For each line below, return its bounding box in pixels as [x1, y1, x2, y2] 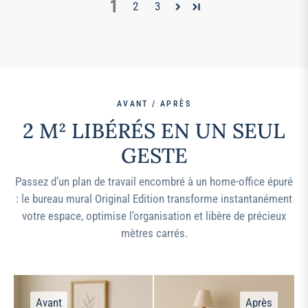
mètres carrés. [120, 226, 188, 241]
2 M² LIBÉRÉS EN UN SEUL [23, 118, 285, 144]
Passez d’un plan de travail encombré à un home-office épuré [15, 175, 293, 189]
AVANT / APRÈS [116, 99, 192, 109]
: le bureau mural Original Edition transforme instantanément [16, 192, 292, 206]
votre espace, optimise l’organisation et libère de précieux [22, 209, 286, 223]
